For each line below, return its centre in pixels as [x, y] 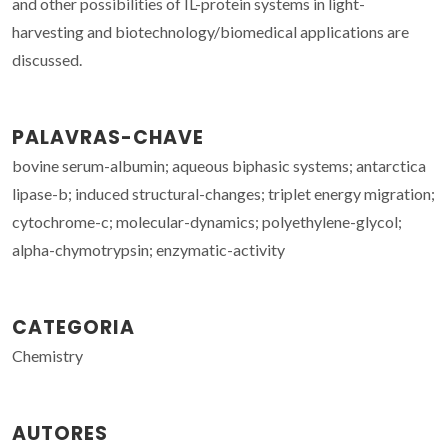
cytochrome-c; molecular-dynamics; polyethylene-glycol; [207, 221]
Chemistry [47, 355]
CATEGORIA [73, 327]
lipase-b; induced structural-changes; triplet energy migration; [223, 193]
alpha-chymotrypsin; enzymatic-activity [148, 249]
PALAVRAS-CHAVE [108, 137]
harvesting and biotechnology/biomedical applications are [210, 31]
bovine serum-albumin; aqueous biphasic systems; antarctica [219, 165]
